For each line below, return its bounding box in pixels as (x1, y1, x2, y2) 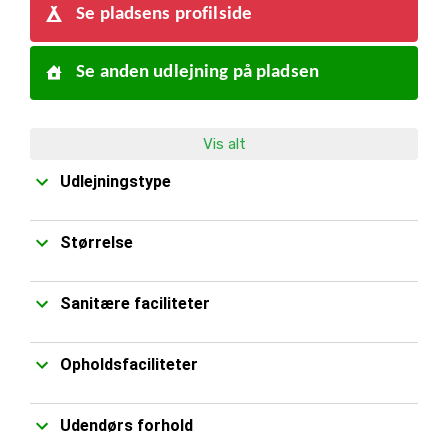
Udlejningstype (60, 172, 171, 191)
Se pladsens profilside (72, 5, 253, 24)
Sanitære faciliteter (60, 294, 210, 313)
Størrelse (60, 233, 133, 252)
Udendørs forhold (60, 416, 193, 435)
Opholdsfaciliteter (60, 355, 198, 374)
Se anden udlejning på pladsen (72, 63, 319, 82)
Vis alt (202, 135, 246, 153)
